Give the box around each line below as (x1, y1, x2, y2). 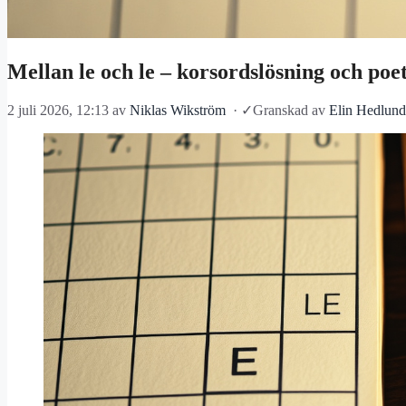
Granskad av (253, 102, 329, 119)
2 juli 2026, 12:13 (7, 102, 109, 119)
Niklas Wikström (130, 102, 226, 119)
